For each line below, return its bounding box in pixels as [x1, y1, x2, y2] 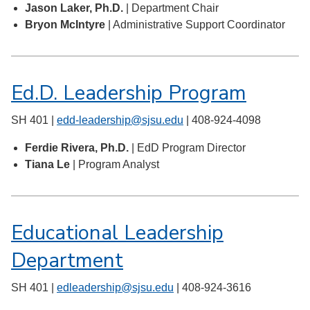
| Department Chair [126, 2, 219, 15]
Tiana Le [25, 158, 73, 171]
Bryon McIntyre [25, 19, 105, 31]
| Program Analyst [73, 158, 159, 171]
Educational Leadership [11, 219, 224, 247]
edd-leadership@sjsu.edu [57, 114, 183, 127]
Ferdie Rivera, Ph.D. [25, 142, 131, 154]
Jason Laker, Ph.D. [25, 2, 126, 15]
